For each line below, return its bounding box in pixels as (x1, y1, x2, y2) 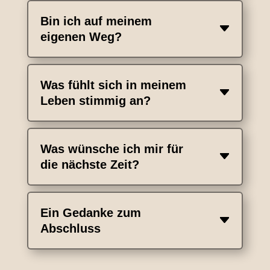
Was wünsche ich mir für (40, 142, 183, 155)
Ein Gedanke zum (40, 206, 141, 219)
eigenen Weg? (40, 30, 122, 43)
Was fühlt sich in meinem (40, 78, 186, 92)
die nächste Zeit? (40, 158, 139, 171)
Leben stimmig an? (40, 94, 151, 107)
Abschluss (40, 222, 101, 235)
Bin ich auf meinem (40, 14, 152, 28)
